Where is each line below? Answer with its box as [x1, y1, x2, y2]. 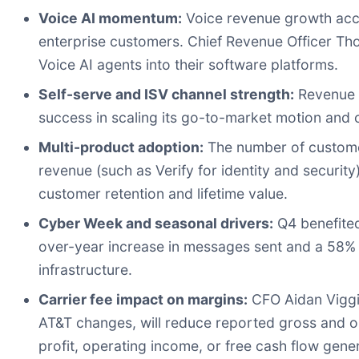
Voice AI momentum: [38, 10, 182, 27]
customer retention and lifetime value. [38, 185, 288, 203]
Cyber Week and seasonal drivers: [38, 215, 273, 232]
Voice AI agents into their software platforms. [38, 56, 338, 74]
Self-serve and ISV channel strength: [38, 86, 294, 103]
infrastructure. [38, 261, 132, 279]
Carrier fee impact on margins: [38, 291, 248, 309]
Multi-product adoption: [38, 139, 204, 156]
